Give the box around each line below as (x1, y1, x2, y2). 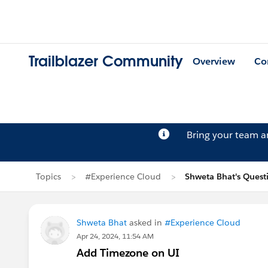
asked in (127, 217, 165, 228)
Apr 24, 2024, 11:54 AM (77, 231, 154, 241)
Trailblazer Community (29, 52, 183, 71)
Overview (193, 55, 235, 68)
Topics (36, 171, 61, 182)
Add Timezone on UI (77, 246, 179, 260)
